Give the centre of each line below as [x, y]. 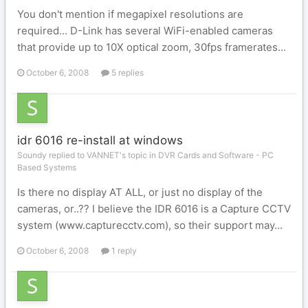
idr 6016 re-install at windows [100, 140]
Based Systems [47, 167]
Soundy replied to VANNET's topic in [88, 155]
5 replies [126, 73]
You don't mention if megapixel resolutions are [130, 14]
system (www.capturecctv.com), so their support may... [150, 225]
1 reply [123, 251]
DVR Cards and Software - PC [216, 155]
